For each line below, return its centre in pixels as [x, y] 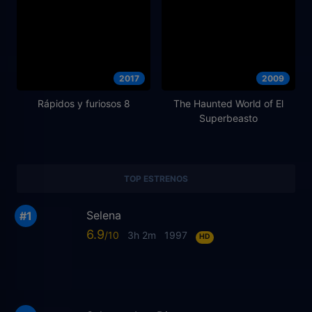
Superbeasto [228, 118]
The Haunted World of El [228, 103]
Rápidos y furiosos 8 [84, 103]
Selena [104, 215]
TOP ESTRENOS [156, 178]
